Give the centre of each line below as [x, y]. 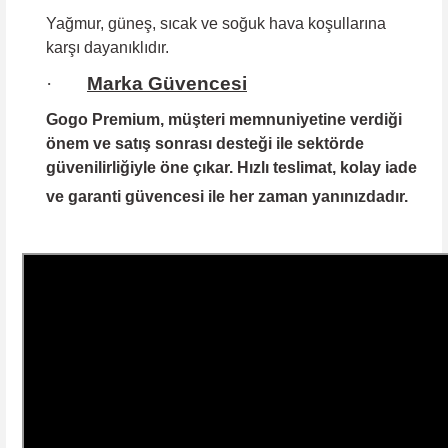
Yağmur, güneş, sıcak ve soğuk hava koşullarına [216, 23]
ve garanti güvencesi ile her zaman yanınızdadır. [227, 196]
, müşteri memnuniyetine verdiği [281, 119]
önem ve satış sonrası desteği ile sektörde [205, 143]
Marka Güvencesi [167, 83]
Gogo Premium [103, 119]
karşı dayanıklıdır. [107, 47]
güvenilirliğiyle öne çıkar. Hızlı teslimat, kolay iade [231, 167]
